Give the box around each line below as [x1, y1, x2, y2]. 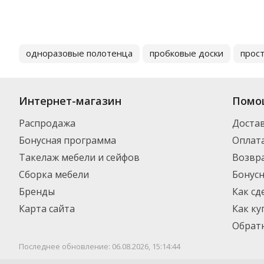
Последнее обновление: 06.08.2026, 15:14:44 [19, 241, 180, 252]
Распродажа [19, 117, 75, 130]
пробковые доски [150, 47, 223, 59]
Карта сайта [19, 202, 75, 215]
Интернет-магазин [19, 94, 121, 108]
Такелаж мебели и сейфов [19, 151, 140, 164]
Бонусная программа [19, 134, 116, 147]
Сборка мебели [19, 168, 89, 181]
